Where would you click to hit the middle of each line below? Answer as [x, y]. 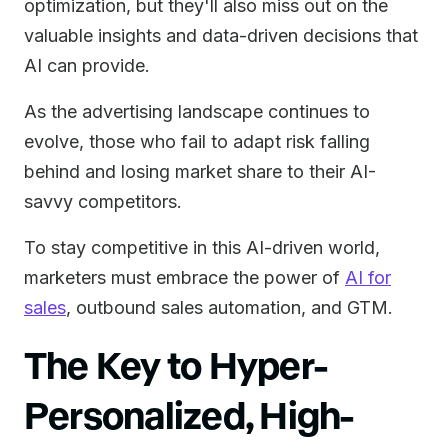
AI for [368, 277]
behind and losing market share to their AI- [200, 171]
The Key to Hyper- [176, 363]
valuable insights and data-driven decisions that [221, 35]
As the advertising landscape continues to [197, 111]
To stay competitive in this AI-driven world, [202, 247]
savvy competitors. [103, 201]
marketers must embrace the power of [184, 277]
